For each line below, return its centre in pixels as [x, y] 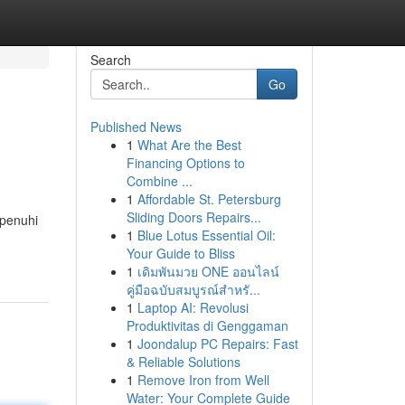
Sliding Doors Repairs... [193, 217]
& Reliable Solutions [183, 362]
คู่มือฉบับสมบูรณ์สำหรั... [193, 289]
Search [110, 60]
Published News [136, 127]
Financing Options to [185, 163]
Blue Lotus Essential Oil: [206, 235]
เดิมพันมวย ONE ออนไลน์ [208, 271]
